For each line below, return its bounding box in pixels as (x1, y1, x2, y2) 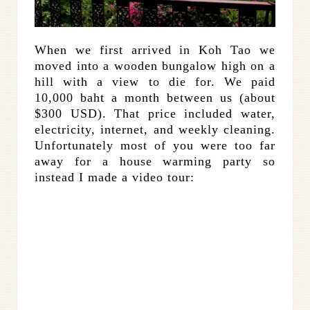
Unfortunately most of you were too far (35, 138, 275, 153)
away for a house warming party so (35, 154, 275, 169)
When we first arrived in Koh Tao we (35, 43, 275, 57)
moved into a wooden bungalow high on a (35, 59, 275, 73)
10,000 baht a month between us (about (35, 91, 275, 105)
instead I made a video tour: (35, 170, 194, 185)
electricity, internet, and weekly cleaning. (35, 122, 275, 137)
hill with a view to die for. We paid (35, 75, 275, 89)
